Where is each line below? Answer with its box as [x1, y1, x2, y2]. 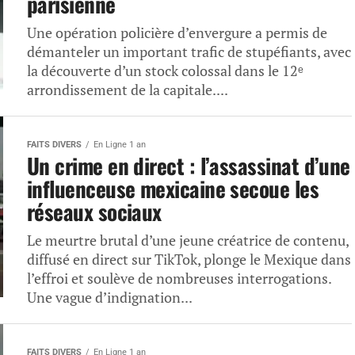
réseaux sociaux [27, 196, 162, 227]
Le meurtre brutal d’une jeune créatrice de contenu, [27, 231, 349, 250]
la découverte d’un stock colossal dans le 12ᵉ [27, 62, 303, 80]
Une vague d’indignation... [27, 288, 193, 307]
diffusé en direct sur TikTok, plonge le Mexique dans [27, 250, 351, 269]
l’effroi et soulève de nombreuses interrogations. [27, 269, 331, 288]
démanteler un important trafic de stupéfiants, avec [27, 43, 351, 61]
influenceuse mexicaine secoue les [27, 173, 319, 204]
